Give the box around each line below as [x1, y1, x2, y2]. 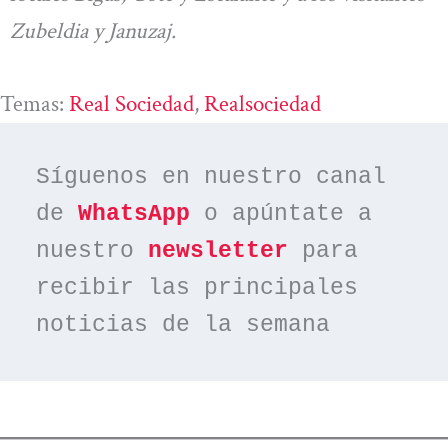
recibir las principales [36, 275, 359, 302]
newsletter [148, 238, 289, 265]
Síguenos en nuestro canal [36, 164, 387, 191]
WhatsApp [78, 201, 191, 228]
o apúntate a [190, 201, 373, 228]
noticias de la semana [36, 312, 331, 339]
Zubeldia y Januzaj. [10, 15, 176, 46]
